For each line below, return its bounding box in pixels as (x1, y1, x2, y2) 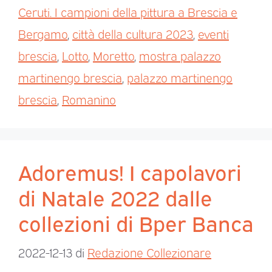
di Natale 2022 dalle (18, 182, 212, 212)
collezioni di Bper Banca (18, 208, 254, 237)
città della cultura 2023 (72, 25, 193, 42)
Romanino (62, 91, 116, 107)
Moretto (93, 47, 134, 64)
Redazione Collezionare (87, 244, 211, 260)
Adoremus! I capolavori (18, 157, 242, 186)
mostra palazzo (139, 47, 221, 64)
